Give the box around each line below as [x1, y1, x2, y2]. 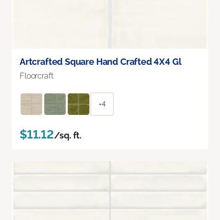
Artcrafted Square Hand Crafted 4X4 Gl [20, 56, 182, 67]
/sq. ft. [54, 130, 82, 140]
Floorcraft [20, 71, 54, 81]
